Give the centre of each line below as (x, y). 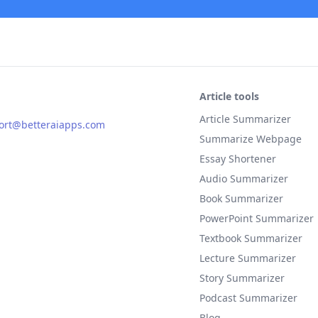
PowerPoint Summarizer (256, 218)
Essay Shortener (237, 159)
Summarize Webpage (250, 139)
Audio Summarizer (243, 179)
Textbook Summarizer (251, 238)
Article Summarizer (245, 119)
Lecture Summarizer (247, 258)
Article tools (229, 96)
